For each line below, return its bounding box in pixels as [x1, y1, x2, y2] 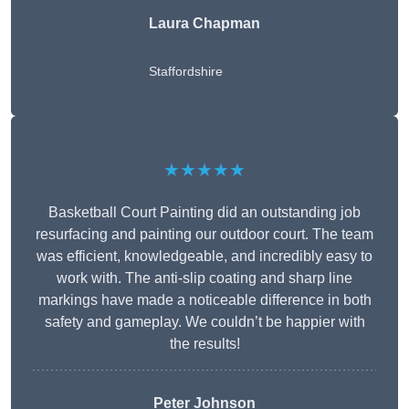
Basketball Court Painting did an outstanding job [48, 204, 361, 221]
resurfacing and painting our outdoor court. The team [36, 226, 373, 243]
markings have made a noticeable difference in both [37, 292, 372, 309]
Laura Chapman [149, 16, 260, 32]
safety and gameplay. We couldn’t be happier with [44, 314, 365, 330]
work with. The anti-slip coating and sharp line [57, 270, 352, 287]
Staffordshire [149, 64, 223, 79]
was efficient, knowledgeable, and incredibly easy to [37, 248, 372, 265]
